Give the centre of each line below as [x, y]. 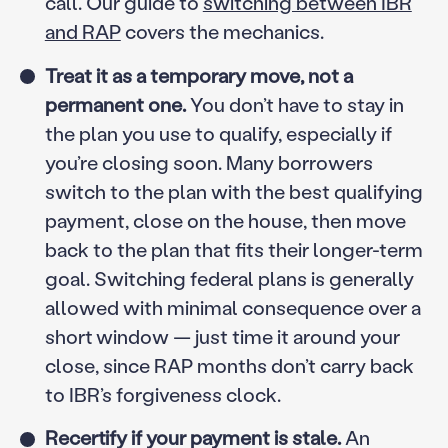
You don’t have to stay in [294, 103]
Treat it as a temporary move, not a [198, 74]
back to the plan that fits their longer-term [233, 248]
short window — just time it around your [222, 335]
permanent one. [115, 103]
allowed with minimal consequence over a [232, 306]
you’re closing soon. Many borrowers [208, 161]
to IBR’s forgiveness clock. [162, 393]
